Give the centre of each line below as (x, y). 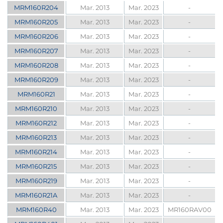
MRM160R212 (36, 123)
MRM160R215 (36, 167)
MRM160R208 (36, 65)
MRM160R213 (36, 138)
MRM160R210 (36, 109)
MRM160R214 (36, 152)
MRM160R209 (36, 80)
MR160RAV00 (189, 210)
